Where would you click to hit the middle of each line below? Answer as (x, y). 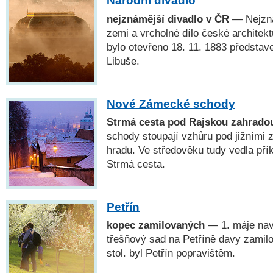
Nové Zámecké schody (171, 104)
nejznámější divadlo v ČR (168, 19)
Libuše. (123, 61)
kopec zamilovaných (156, 225)
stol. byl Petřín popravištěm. (171, 253)
